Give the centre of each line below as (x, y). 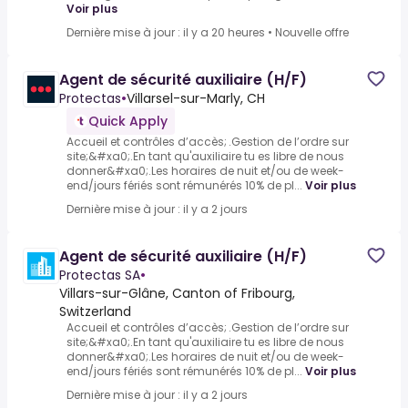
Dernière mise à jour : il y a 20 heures (166, 33)
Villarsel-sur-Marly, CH (196, 99)
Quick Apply (128, 122)
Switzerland (95, 312)
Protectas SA (100, 275)
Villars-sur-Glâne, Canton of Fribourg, (177, 294)
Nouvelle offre (312, 33)
